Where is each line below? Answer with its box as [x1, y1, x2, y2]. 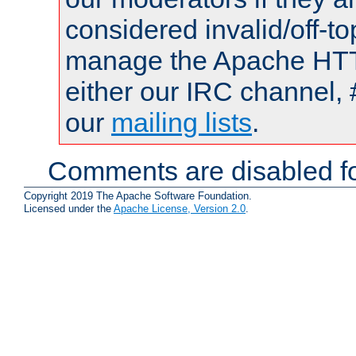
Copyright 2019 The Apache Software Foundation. [24, 189, 252, 202]
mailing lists [111, 107, 252, 138]
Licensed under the [24, 202, 114, 215]
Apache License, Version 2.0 [114, 202, 246, 215]
